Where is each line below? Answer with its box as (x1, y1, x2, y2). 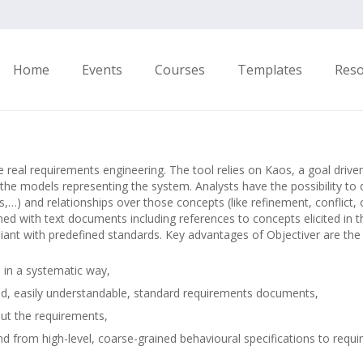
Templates (237, 61, 303, 79)
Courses (155, 61, 206, 79)
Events (82, 61, 123, 79)
